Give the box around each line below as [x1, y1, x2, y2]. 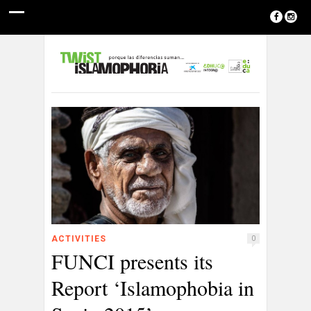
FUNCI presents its [51, 247, 213, 276]
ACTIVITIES [51, 234, 106, 244]
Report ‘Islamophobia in [51, 274, 254, 302]
